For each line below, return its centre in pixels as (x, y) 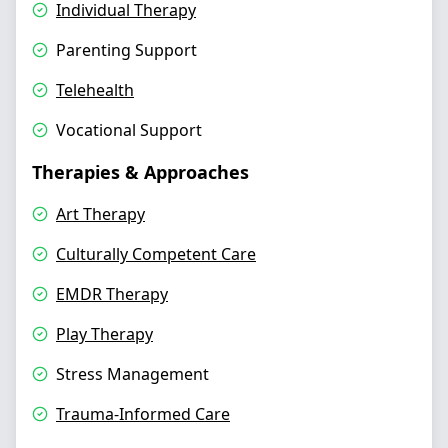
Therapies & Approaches (140, 172)
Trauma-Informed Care (143, 414)
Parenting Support (126, 50)
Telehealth (95, 90)
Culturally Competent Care (156, 254)
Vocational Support (129, 130)
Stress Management (132, 374)
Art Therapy (100, 214)
